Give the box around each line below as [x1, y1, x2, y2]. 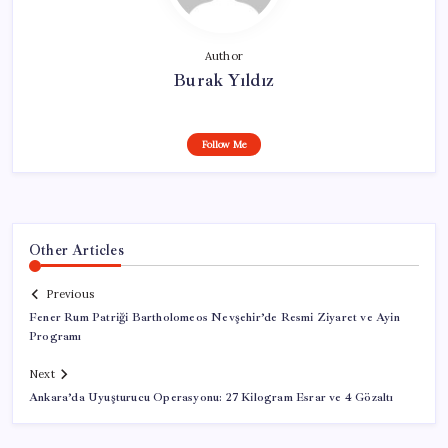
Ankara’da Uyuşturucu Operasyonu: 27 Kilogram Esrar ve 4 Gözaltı [29, 390, 394, 406]
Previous [46, 287, 94, 302]
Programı [29, 329, 82, 345]
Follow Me [201, 137, 247, 151]
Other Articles [29, 240, 124, 259]
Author [204, 48, 244, 63]
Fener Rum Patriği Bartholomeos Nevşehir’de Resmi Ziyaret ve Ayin [29, 310, 400, 326]
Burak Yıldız [173, 68, 275, 91]
